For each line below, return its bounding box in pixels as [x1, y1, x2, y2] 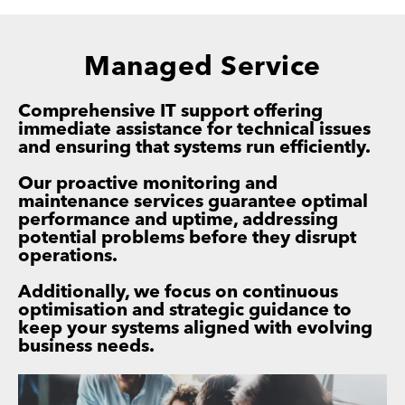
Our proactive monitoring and [18, 175, 278, 194]
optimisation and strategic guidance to [18, 302, 352, 321]
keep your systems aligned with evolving [18, 320, 372, 339]
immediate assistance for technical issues [18, 121, 371, 140]
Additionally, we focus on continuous [18, 284, 338, 303]
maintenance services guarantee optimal [18, 193, 368, 212]
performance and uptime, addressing [18, 212, 338, 231]
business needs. [18, 338, 155, 357]
